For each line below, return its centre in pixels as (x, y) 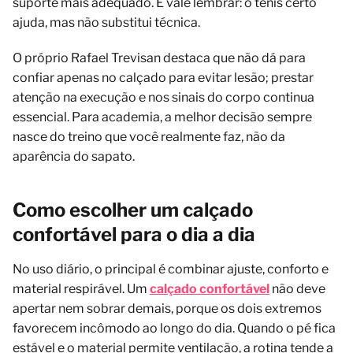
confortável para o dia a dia (134, 234)
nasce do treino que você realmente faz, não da (149, 136)
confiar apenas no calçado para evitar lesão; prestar (163, 77)
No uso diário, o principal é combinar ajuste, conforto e (171, 269)
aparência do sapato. (74, 156)
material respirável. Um (81, 288)
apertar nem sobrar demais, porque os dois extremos (167, 308)
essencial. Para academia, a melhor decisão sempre (162, 117)
